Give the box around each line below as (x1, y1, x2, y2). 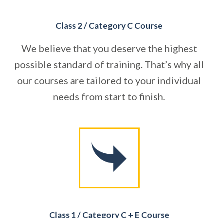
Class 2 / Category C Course (55, 20, 163, 31)
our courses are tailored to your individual (17, 74, 201, 86)
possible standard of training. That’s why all (14, 58, 204, 70)
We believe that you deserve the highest (21, 42, 197, 54)
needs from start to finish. (53, 90, 165, 102)
